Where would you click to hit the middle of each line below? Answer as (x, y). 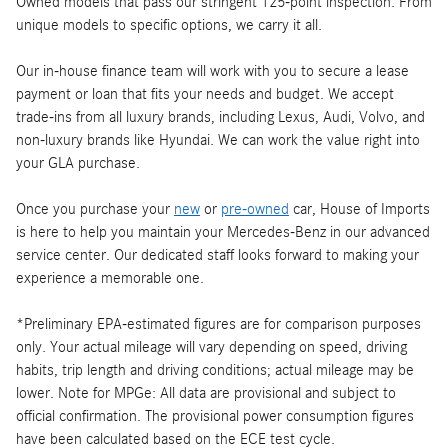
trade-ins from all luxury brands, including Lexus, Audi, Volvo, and (220, 116)
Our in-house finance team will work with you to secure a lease (212, 70)
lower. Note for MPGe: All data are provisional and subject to (206, 392)
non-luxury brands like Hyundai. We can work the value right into (218, 139)
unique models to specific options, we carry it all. (169, 24)
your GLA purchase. (78, 162)
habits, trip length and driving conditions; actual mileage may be (215, 369)
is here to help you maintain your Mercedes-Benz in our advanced (223, 231)
